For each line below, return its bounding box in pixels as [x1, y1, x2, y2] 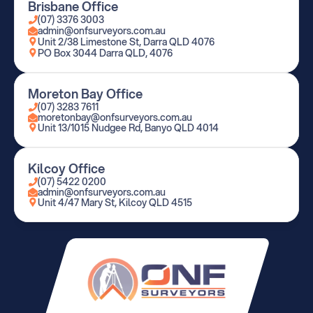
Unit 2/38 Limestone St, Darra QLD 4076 [38, 35, 214, 49]
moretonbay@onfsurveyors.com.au [38, 110, 192, 124]
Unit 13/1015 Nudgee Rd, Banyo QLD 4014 [38, 121, 219, 135]
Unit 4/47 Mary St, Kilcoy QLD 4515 [38, 196, 192, 210]
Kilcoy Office [28, 159, 105, 177]
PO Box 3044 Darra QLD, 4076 [38, 46, 173, 60]
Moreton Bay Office [28, 85, 143, 103]
